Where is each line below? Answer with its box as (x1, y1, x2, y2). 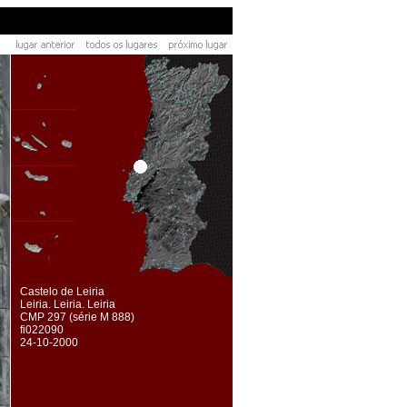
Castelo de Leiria (20, 285, 104, 298)
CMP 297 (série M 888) (20, 311, 134, 323)
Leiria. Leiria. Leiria (20, 298, 115, 311)
